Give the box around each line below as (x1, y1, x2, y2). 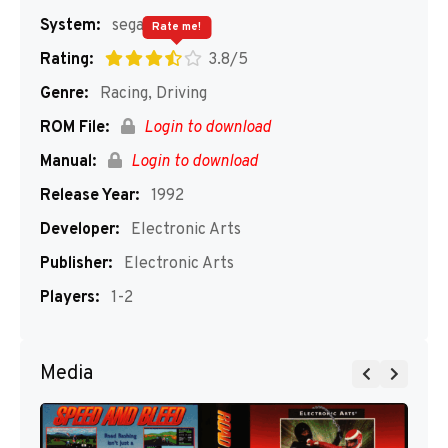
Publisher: (40, 254, 112, 274)
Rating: (40, 50, 93, 70)
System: (40, 16, 100, 36)
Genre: (40, 84, 88, 104)
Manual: (40, 152, 96, 172)
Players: (40, 288, 99, 308)
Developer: (40, 220, 119, 240)
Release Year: (40, 186, 139, 206)
